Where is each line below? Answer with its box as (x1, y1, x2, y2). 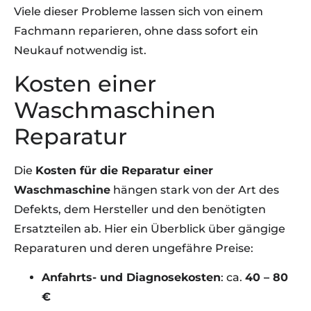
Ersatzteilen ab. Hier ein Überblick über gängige (14, 221, 285, 235)
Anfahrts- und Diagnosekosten (42, 271, 221, 285)
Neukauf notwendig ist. (14, 44, 146, 58)
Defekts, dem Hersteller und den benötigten (14, 202, 266, 216)
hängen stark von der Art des (110, 183, 279, 196)
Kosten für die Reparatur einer (35, 163, 213, 177)
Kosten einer (14, 69, 156, 97)
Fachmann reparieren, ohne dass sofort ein (14, 24, 258, 38)
